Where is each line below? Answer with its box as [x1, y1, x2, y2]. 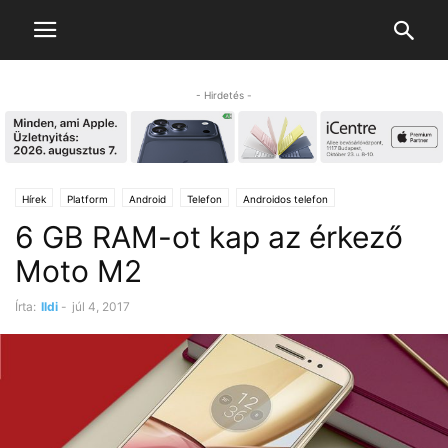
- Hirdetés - [196, 89, 252, 101]
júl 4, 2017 [72, 299, 130, 315]
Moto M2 [15, 253, 142, 290]
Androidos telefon [243, 193, 328, 206]
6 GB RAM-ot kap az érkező [15, 219, 403, 256]
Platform [67, 193, 108, 206]
